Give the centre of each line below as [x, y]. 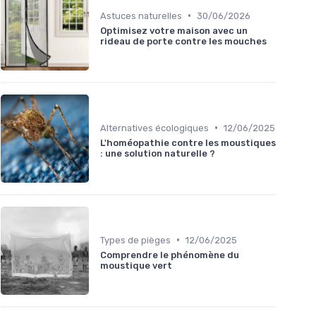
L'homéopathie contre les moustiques [188, 142]
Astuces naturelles [141, 16]
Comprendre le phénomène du [170, 255]
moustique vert [136, 265]
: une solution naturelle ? [158, 153]
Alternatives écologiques [154, 128]
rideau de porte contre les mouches [183, 41]
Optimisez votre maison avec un [174, 30]
